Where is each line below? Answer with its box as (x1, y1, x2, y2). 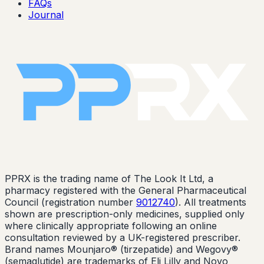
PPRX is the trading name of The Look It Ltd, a (5, 173, 213, 185)
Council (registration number (5, 196, 133, 209)
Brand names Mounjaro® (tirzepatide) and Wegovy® (5, 243, 238, 256)
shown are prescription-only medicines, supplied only (5, 208, 245, 220)
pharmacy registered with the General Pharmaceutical (5, 184, 246, 197)
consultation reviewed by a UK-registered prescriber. (5, 232, 240, 244)
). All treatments (175, 196, 246, 209)
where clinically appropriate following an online (5, 220, 217, 232)
